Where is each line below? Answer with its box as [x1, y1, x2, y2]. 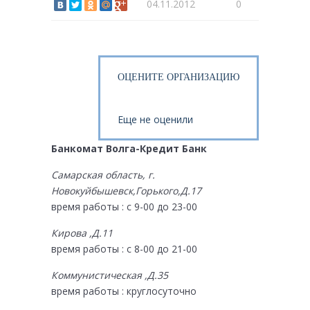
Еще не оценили [118, 113, 193, 127]
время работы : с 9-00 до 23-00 [51, 200, 197, 214]
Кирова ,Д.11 [51, 226, 113, 240]
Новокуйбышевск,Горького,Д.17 [51, 184, 201, 198]
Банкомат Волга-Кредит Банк [51, 142, 207, 156]
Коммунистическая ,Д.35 [51, 268, 168, 282]
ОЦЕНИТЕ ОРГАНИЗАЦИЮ [118, 72, 239, 83]
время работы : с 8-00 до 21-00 [51, 242, 197, 256]
